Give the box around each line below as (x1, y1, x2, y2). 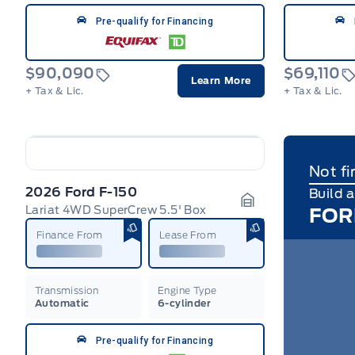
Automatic (35, 296, 90, 309)
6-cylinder (158, 296, 211, 309)
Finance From (36, 228, 103, 241)
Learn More (191, 74, 251, 86)
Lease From (159, 228, 216, 241)
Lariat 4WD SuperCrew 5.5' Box (25, 203, 207, 216)
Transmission (35, 284, 99, 296)
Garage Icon (240, 207, 321, 223)
